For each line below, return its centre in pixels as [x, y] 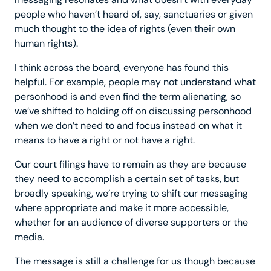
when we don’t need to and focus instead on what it [128, 126]
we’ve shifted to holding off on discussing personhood [133, 111]
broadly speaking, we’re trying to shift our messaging [131, 194]
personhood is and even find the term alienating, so [128, 97]
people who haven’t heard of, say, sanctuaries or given [134, 15]
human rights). [46, 44]
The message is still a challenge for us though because [135, 261]
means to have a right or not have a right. [105, 140]
